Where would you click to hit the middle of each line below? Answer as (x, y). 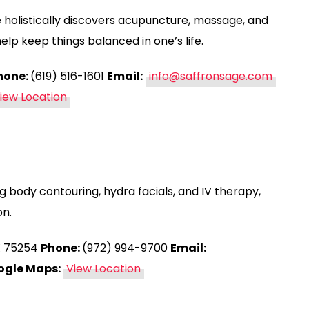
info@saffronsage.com (211, 76)
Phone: (61, 248)
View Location (103, 268)
